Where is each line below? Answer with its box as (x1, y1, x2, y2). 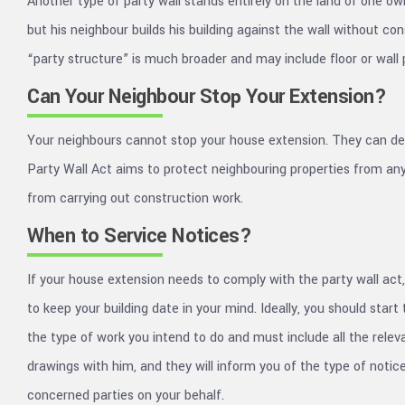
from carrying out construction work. (27, 189, 243, 208)
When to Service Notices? (27, 221, 252, 250)
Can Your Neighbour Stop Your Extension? (27, 82, 387, 111)
